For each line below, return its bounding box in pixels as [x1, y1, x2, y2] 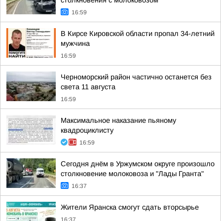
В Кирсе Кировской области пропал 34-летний [61, 30, 215, 37]
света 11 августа [61, 83, 115, 91]
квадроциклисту [61, 126, 113, 134]
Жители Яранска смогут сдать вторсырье [61, 203, 199, 211]
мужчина [61, 39, 90, 47]
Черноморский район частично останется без [61, 73, 212, 81]
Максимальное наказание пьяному [61, 116, 176, 124]
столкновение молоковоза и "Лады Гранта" [61, 170, 204, 178]
